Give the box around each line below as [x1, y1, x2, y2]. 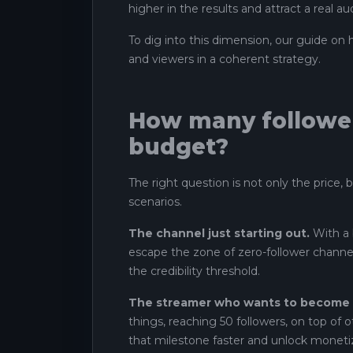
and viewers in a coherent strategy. [128, 52, 321, 67]
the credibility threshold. [128, 264, 260, 279]
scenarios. [128, 195, 182, 210]
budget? [128, 133, 229, 161]
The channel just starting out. [128, 226, 310, 241]
